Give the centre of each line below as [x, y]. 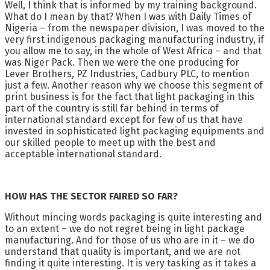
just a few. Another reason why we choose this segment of [134, 85]
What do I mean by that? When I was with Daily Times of [128, 16]
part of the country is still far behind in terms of [112, 108]
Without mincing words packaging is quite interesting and [133, 217]
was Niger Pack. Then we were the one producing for [122, 62]
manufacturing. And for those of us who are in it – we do [130, 240]
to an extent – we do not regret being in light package [125, 228]
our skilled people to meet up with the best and [110, 142]
